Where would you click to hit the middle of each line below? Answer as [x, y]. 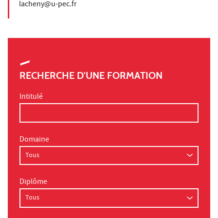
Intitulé [31, 98]
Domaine [34, 140]
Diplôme [33, 183]
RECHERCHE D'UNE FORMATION [91, 76]
